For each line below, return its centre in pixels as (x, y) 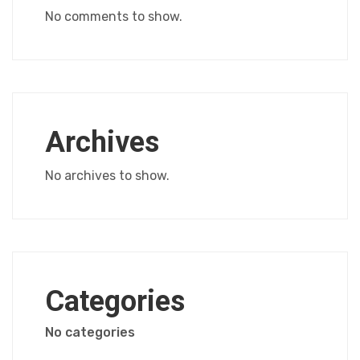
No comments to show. (114, 16)
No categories (90, 332)
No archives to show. (107, 176)
